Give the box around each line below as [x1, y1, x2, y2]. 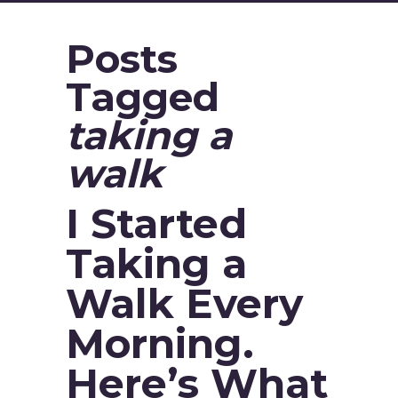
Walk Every [66, 279, 303, 328]
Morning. [66, 319, 254, 368]
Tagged [66, 73, 219, 121]
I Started [66, 199, 247, 248]
